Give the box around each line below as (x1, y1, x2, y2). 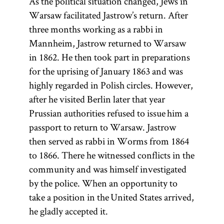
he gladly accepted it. (28, 204, 108, 217)
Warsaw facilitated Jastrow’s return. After (28, 8, 188, 21)
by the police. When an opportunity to (28, 176, 177, 189)
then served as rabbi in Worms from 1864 (28, 134, 189, 147)
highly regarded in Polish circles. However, (28, 78, 193, 91)
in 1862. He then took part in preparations (28, 50, 190, 63)
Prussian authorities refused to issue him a (28, 106, 188, 119)
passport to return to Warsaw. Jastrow (28, 120, 176, 133)
